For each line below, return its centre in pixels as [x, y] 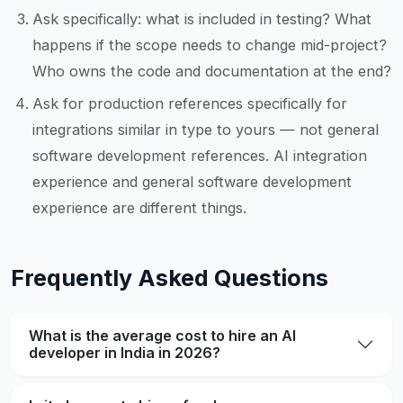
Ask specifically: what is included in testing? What [202, 19]
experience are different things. [139, 207]
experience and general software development [192, 181]
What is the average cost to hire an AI [162, 335]
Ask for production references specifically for [190, 103]
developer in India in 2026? [125, 352]
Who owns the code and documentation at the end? [212, 72]
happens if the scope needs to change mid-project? [210, 45]
